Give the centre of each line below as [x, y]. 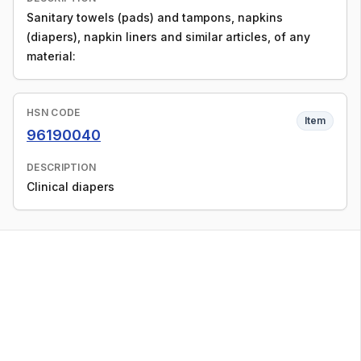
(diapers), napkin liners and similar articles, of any [168, 37]
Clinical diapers [71, 187]
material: [51, 56]
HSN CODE [54, 112]
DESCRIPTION [62, 167]
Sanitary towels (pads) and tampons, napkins [155, 17]
